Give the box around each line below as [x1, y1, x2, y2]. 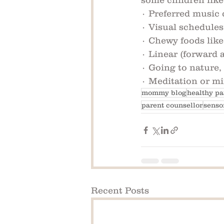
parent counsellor [141, 101, 202, 109]
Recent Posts [91, 185, 149, 196]
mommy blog [141, 88, 186, 97]
